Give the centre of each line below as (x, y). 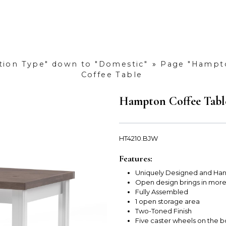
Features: (136, 159)
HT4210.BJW (138, 138)
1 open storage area (167, 202)
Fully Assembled (162, 192)
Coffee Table (112, 75)
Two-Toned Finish (163, 211)
